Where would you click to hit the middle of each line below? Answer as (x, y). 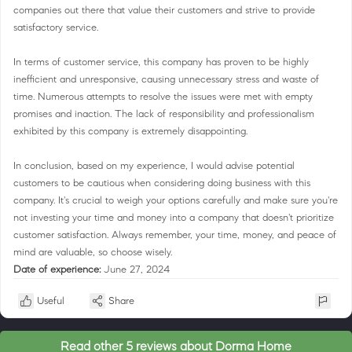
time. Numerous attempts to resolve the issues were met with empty (163, 96)
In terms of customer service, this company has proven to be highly (161, 62)
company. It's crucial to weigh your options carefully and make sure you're (176, 200)
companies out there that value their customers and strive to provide (164, 10)
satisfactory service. (56, 27)
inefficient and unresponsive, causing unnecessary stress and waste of (166, 79)
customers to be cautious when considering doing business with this (162, 183)
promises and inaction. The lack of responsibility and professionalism (164, 114)
